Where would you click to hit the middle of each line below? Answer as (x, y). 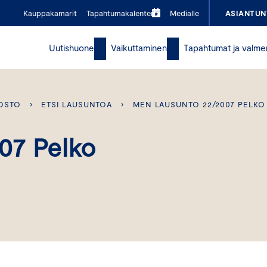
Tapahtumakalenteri (121, 13)
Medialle (184, 13)
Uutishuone (72, 48)
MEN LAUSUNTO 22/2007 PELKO (199, 104)
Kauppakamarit (50, 13)
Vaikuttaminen (139, 48)
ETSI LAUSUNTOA (77, 104)
